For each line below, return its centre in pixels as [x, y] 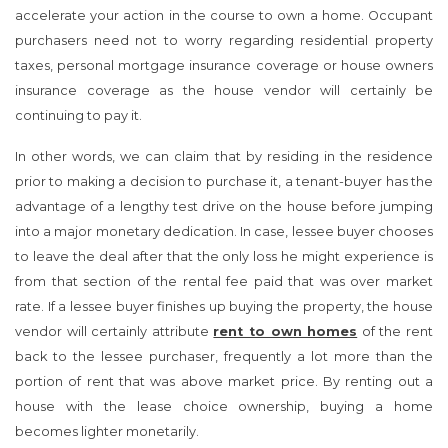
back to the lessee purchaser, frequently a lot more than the [224, 356]
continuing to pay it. [78, 115]
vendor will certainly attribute [114, 331]
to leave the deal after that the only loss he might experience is [224, 256]
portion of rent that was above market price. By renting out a [224, 381]
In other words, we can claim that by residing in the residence [224, 156]
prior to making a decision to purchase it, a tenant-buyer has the [224, 181]
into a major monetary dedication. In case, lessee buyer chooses [224, 231]
